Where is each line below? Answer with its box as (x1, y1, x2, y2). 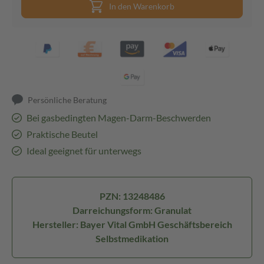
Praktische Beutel (26, 128, 98, 140)
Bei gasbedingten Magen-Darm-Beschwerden (26, 112, 211, 123)
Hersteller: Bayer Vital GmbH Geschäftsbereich (32, 219, 232, 230)
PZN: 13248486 (99, 190, 165, 202)
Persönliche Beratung (28, 95, 107, 105)
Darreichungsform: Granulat (72, 204, 192, 216)
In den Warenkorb (109, 1, 174, 11)
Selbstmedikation (95, 233, 169, 244)
